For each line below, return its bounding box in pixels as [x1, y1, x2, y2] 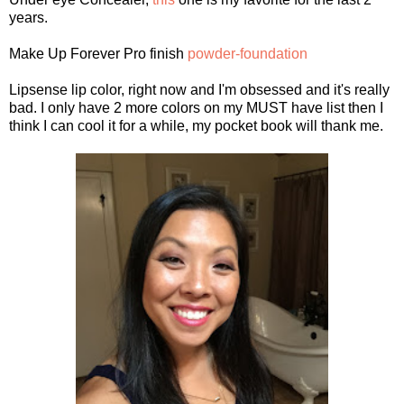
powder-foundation [188, 45, 308, 61]
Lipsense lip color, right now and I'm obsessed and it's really [9, 81, 390, 97]
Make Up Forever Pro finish [9, 45, 188, 61]
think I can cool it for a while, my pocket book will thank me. [9, 117, 383, 133]
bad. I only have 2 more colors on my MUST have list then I [9, 99, 383, 115]
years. [9, 9, 48, 25]
